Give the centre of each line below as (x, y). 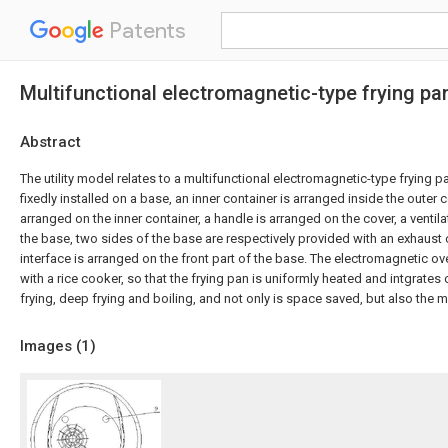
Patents (145, 30)
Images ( (50, 346)
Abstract (50, 142)
